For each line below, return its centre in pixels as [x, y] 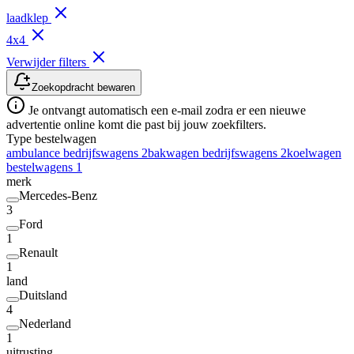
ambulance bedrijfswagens [74, 153]
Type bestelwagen [51, 139]
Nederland [45, 324]
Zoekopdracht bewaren [83, 88]
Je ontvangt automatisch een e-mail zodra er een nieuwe [166, 111]
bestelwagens [41, 168]
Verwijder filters [48, 62]
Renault [38, 253]
